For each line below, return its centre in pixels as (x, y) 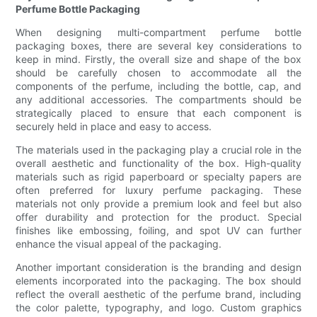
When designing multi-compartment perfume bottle (158, 33)
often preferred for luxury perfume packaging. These (158, 190)
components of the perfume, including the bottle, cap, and (158, 86)
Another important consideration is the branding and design (158, 267)
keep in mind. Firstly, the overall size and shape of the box (158, 59)
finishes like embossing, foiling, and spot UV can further (158, 231)
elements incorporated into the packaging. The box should (158, 281)
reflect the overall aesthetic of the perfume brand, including (158, 294)
